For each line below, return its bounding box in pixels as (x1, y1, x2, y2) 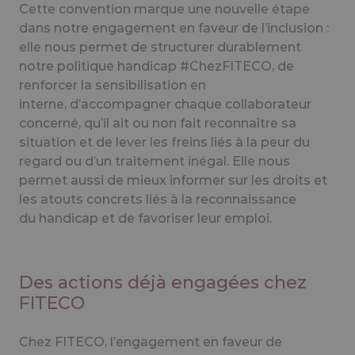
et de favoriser (98, 210, 197, 226)
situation (19, 134, 79, 150)
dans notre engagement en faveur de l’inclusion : (19, 20, 329, 36)
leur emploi (197, 210, 269, 226)
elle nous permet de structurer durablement (19, 39, 301, 55)
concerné (19, 115, 78, 131)
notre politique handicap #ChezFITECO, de (19, 58, 294, 74)
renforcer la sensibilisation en (19, 77, 206, 93)
